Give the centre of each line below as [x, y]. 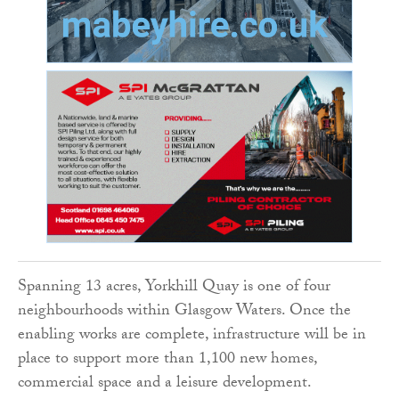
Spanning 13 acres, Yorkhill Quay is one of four [174, 289]
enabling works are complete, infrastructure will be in [192, 337]
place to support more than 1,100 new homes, [167, 361]
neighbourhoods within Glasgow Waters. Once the [184, 313]
